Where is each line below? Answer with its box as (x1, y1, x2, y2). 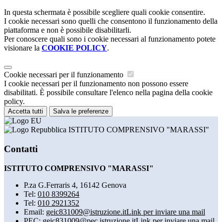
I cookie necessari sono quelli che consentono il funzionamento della (4, 17, 218, 26)
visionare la (4, 44, 42, 53)
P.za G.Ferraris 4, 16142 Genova (24, 180, 126, 189)
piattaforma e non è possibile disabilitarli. (4, 26, 131, 35)
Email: (24, 207, 46, 216)
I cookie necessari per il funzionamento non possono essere (4, 79, 188, 88)
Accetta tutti (8, 108, 43, 115)
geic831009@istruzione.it (46, 207, 126, 216)
